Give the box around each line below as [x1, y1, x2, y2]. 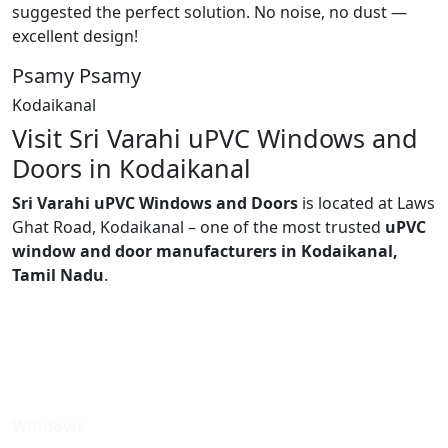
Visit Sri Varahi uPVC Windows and [12, 120, 418, 155]
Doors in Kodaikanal [12, 150, 251, 185]
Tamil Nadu [12, 263, 104, 286]
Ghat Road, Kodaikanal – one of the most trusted [12, 215, 385, 238]
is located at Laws [298, 191, 435, 214]
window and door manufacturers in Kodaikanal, [12, 239, 398, 262]
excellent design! [12, 24, 138, 47]
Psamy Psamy [12, 61, 141, 89]
